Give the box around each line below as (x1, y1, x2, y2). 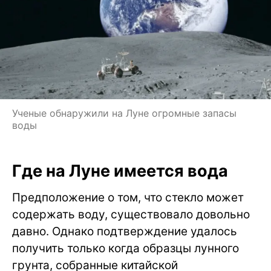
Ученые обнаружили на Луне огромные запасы (12, 106, 237, 119)
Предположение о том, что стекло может (12, 190, 244, 204)
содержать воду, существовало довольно (12, 207, 250, 221)
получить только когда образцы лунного (12, 241, 239, 255)
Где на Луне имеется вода (12, 160, 228, 181)
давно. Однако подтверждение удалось (12, 224, 237, 238)
